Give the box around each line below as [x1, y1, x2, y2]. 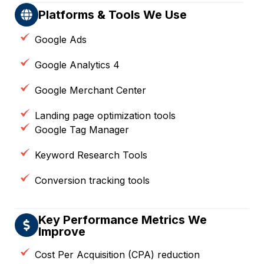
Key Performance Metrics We [38, 212, 207, 227]
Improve [38, 224, 85, 239]
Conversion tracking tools [34, 174, 150, 186]
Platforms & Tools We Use [38, 8, 187, 22]
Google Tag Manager [34, 123, 129, 136]
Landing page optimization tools [34, 109, 176, 121]
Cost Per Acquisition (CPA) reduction [34, 248, 200, 260]
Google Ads [34, 33, 87, 45]
